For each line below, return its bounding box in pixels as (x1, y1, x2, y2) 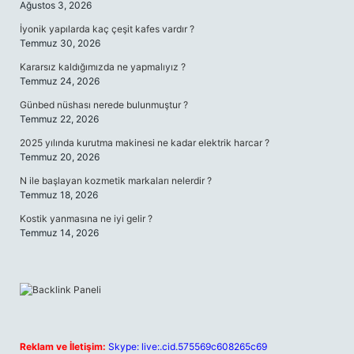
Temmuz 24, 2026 (20, 75, 100, 87)
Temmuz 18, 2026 (20, 189, 98, 201)
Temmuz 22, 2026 (20, 113, 99, 125)
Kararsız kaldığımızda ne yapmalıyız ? (20, 61, 186, 73)
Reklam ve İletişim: (20, 341, 106, 352)
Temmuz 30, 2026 (20, 37, 100, 49)
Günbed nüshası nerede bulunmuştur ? (20, 99, 188, 111)
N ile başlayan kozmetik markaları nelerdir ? (20, 175, 212, 186)
